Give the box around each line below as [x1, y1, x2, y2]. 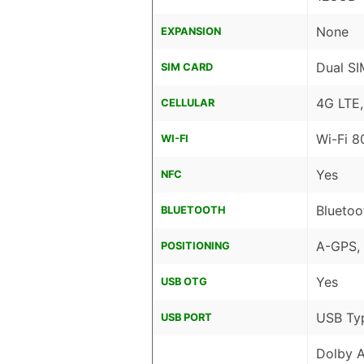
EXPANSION [161, 24, 221, 37]
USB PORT [161, 310, 212, 323]
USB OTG [161, 275, 207, 288]
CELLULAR [161, 96, 214, 109]
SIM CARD [161, 60, 213, 73]
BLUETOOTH [161, 203, 226, 216]
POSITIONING [161, 239, 230, 252]
